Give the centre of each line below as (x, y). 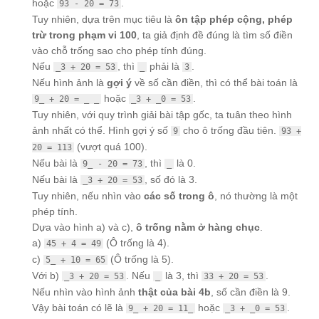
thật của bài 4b (174, 292)
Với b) (47, 276)
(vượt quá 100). (111, 147)
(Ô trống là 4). (136, 243)
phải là (164, 67)
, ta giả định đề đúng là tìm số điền (215, 35)
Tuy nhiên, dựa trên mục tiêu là (104, 20)
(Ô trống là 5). (141, 260)
